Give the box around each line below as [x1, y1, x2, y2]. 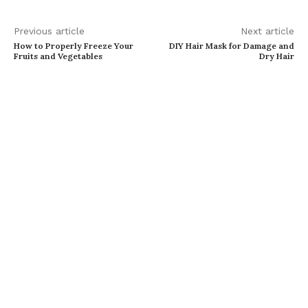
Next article [240, 25, 294, 37]
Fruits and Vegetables [14, 51, 102, 62]
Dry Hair [258, 51, 294, 62]
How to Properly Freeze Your [14, 41, 133, 52]
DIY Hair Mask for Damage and [168, 41, 294, 52]
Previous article [14, 25, 85, 37]
